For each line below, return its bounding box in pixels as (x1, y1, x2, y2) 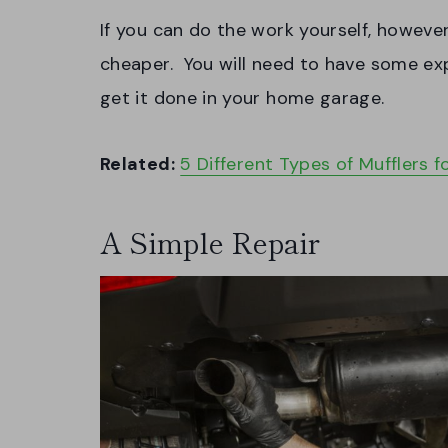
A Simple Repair (100, 221, 320, 262)
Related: (100, 151, 175, 176)
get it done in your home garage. (100, 85, 385, 110)
